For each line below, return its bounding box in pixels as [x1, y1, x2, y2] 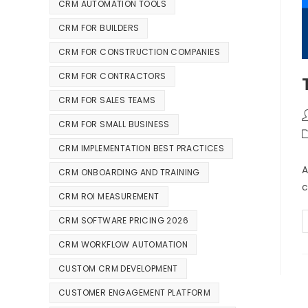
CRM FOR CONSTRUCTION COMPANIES [58, 46, 220, 58]
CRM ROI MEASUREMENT [58, 190, 159, 203]
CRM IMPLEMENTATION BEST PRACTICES [58, 142, 225, 155]
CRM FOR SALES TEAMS [58, 94, 156, 107]
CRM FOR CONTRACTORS [58, 70, 166, 82]
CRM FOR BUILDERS [58, 22, 140, 34]
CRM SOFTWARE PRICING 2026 [58, 214, 188, 227]
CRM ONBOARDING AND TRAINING [58, 166, 200, 179]
